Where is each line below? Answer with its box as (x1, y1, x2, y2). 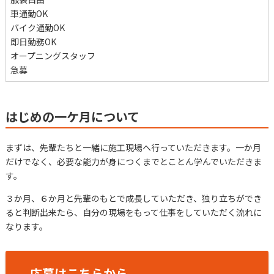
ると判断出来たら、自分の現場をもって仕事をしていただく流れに (5, 206, 262, 218)
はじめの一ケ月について (5, 107, 139, 125)
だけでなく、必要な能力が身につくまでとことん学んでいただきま (5, 155, 262, 168)
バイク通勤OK (10, 21, 65, 34)
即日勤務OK (10, 35, 56, 48)
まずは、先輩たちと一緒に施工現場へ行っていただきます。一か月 (5, 141, 261, 154)
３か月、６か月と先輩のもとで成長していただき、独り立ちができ (5, 191, 262, 204)
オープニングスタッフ (10, 49, 95, 62)
